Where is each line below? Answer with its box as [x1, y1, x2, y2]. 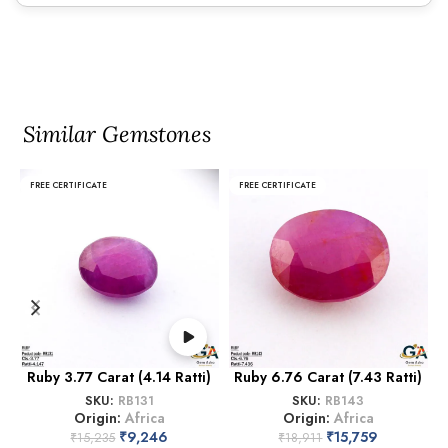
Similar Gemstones [23, 119, 211, 148]
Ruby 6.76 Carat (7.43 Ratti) [234, 366, 423, 387]
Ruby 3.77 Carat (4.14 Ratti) [27, 366, 212, 387]
